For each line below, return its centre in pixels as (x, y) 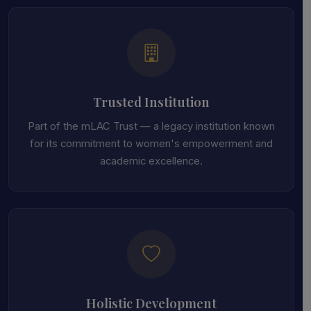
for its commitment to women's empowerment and (151, 144)
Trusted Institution (151, 102)
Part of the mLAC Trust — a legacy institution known (151, 126)
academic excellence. (151, 161)
